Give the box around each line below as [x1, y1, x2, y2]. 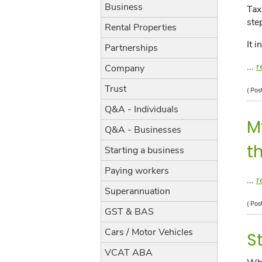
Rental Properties [105, 21, 177, 34]
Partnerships [105, 42, 158, 54]
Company [105, 62, 144, 75]
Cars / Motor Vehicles [105, 226, 193, 239]
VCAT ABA [105, 246, 153, 259]
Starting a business [105, 144, 184, 157]
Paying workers [105, 164, 169, 177]
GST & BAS [105, 205, 154, 218]
